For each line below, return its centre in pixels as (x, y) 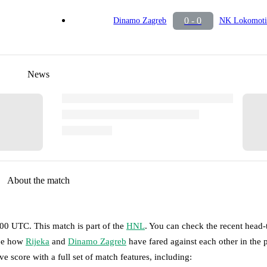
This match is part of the (80, 226)
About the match (38, 180)
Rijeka (38, 241)
